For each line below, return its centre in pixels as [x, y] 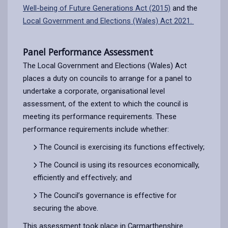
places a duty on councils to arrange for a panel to [107, 78]
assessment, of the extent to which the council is [106, 104]
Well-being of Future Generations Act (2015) [97, 8]
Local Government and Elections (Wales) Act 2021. [108, 21]
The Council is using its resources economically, [119, 165]
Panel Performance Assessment [88, 52]
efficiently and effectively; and [82, 177]
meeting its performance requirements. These [100, 116]
